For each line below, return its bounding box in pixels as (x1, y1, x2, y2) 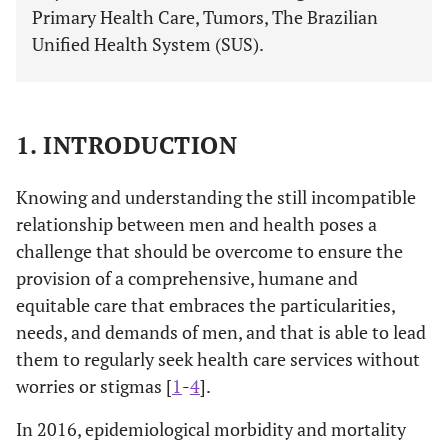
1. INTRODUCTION (16, 128, 238, 161)
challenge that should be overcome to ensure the (16, 238, 403, 263)
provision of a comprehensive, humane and (16, 265, 358, 290)
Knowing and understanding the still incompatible (16, 184, 416, 209)
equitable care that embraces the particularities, (16, 292, 395, 317)
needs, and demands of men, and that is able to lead (16, 319, 426, 344)
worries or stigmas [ (16, 373, 172, 398)
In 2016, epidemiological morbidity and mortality (16, 416, 406, 441)
